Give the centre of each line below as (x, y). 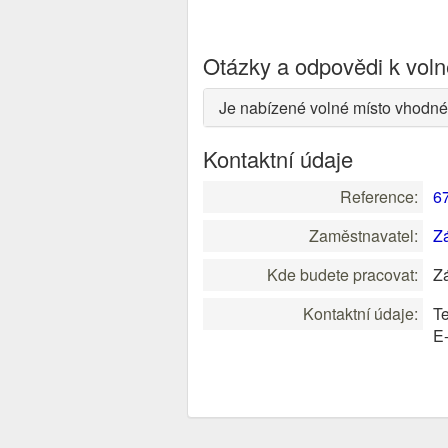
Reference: (379, 196)
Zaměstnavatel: (363, 235)
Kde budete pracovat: (342, 274)
